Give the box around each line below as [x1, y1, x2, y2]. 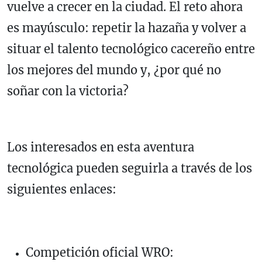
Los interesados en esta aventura [7, 140, 194, 155]
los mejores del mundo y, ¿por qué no [7, 63, 221, 78]
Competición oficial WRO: [26, 245, 174, 260]
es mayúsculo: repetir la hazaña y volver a [7, 20, 246, 36]
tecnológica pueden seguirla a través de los [7, 161, 252, 176]
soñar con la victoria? [7, 84, 129, 99]
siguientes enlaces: [7, 182, 116, 197]
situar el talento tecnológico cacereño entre [7, 42, 255, 57]
